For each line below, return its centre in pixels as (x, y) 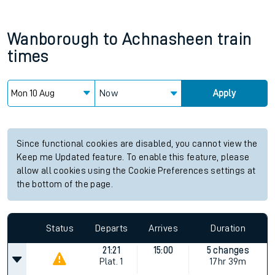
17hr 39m (228, 261)
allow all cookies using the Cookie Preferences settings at (136, 171)
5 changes (228, 250)
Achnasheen (168, 39)
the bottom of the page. (65, 184)
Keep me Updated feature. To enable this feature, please (133, 157)
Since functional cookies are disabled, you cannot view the (137, 144)
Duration (228, 228)
